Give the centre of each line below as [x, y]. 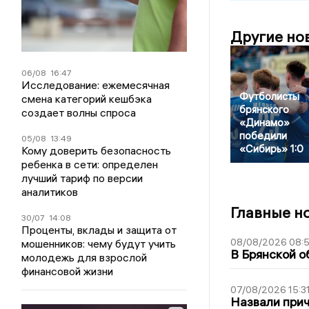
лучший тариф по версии [82, 178]
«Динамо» [264, 123]
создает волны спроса [79, 112]
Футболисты [269, 97]
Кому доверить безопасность [97, 150]
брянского [264, 110]
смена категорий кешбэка [87, 98]
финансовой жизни [68, 271]
